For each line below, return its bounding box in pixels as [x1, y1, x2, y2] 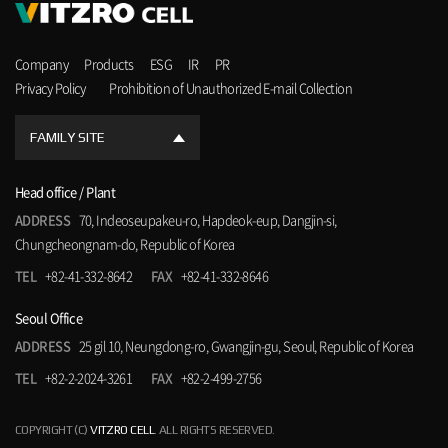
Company [15, 54, 69, 74]
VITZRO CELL [90, 423, 155, 438]
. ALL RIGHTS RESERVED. [154, 423, 275, 438]
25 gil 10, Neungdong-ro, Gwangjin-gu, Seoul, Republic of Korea [76, 336, 414, 356]
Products [84, 54, 134, 74]
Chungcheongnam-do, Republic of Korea [15, 234, 235, 254]
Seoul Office [15, 308, 83, 328]
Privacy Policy [15, 78, 86, 98]
